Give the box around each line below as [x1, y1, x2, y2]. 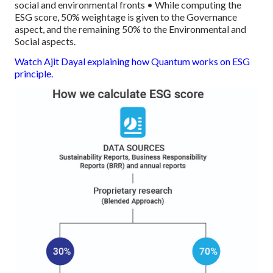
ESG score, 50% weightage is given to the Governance [15, 10, 237, 23]
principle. [15, 67, 53, 79]
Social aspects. [15, 35, 76, 47]
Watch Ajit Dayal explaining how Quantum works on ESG [15, 55, 250, 67]
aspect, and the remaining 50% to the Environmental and [15, 23, 246, 35]
